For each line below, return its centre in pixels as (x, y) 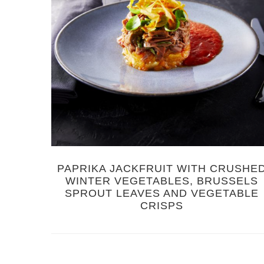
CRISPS (161, 206)
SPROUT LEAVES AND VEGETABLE (161, 194)
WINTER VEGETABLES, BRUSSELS (161, 181)
